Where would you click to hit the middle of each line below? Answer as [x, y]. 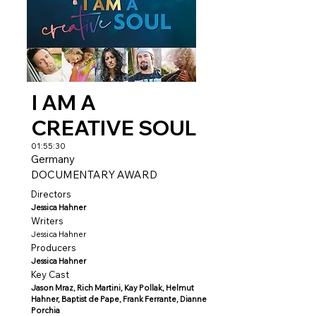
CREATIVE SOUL [114, 128]
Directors [51, 194]
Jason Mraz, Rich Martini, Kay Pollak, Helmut [113, 288]
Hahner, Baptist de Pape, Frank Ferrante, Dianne [119, 299]
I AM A [64, 102]
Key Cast [50, 274]
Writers [47, 221]
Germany [53, 159]
